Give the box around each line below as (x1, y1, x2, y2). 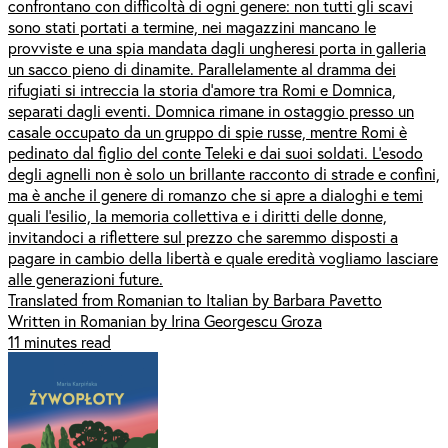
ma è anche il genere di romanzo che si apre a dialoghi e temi (8, 183, 423, 205)
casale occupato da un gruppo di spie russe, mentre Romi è (8, 120, 407, 142)
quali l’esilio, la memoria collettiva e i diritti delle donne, (8, 204, 387, 226)
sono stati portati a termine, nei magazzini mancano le (8, 15, 376, 37)
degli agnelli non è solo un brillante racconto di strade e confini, (8, 162, 440, 184)
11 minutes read (8, 330, 111, 352)
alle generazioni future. (8, 267, 163, 289)
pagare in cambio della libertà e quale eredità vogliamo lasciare (8, 246, 438, 268)
